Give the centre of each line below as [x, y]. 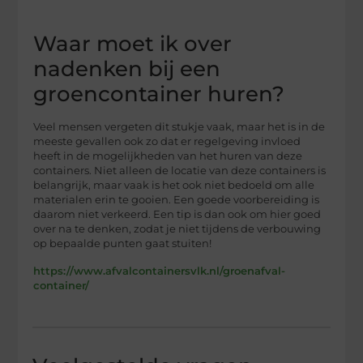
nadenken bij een [127, 69]
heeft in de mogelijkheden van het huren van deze [168, 156]
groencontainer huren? [159, 94]
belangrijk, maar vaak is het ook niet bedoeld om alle [174, 186]
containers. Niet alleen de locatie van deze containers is [180, 171]
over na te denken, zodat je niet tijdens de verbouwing [177, 229]
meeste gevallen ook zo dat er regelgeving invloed [167, 142]
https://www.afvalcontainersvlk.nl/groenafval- [160, 271]
